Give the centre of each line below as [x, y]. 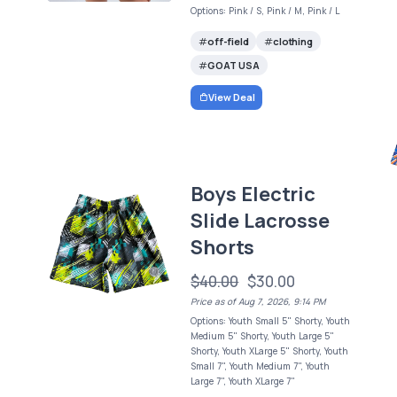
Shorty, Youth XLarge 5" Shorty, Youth [270, 351]
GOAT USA [234, 65]
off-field [228, 41]
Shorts [223, 248]
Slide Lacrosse [260, 221]
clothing [293, 41]
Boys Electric [253, 195]
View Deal [232, 97]
